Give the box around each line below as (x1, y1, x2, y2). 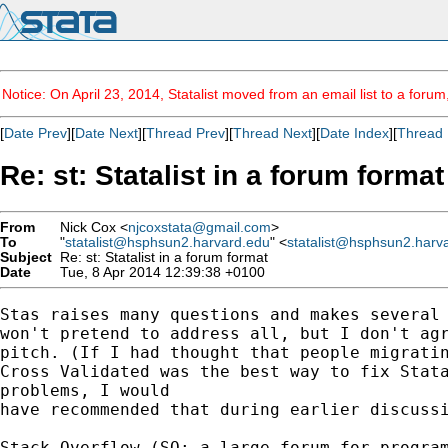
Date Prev (4, 125, 67, 141)
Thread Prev (146, 125, 225, 141)
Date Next (75, 125, 138, 141)
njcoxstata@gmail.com (128, 219, 271, 235)
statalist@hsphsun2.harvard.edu (65, 234, 270, 250)
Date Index (320, 125, 389, 141)
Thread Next (233, 125, 312, 141)
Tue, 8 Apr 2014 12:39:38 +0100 (52, 264, 265, 280)
